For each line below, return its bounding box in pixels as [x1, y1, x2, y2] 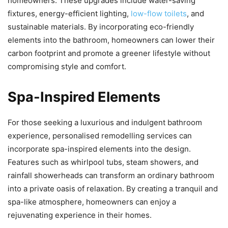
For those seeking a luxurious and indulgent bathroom [8, 118, 202, 127]
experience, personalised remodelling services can [8, 131, 192, 140]
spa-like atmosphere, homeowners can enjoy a [8, 197, 176, 207]
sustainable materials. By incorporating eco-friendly [8, 22, 194, 32]
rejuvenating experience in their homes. [8, 210, 152, 220]
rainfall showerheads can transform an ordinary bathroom [8, 170, 214, 180]
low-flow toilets [131, 9, 187, 18]
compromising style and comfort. [8, 62, 126, 71]
